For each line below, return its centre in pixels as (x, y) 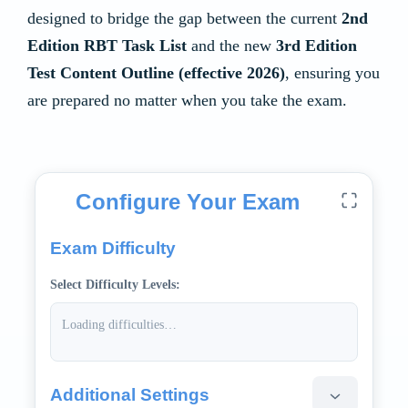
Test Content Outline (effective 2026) (156, 73)
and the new (231, 46)
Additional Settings (130, 394)
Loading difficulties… (119, 324)
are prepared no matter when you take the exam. (187, 100)
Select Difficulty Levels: (115, 284)
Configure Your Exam (188, 202)
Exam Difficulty (113, 248)
